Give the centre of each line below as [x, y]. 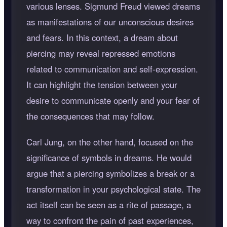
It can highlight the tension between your [102, 84]
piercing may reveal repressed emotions [101, 53]
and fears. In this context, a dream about [102, 37]
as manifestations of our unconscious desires [110, 22]
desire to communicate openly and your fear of [113, 100]
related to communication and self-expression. [112, 69]
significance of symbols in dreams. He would [109, 157]
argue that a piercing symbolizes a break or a [110, 173]
